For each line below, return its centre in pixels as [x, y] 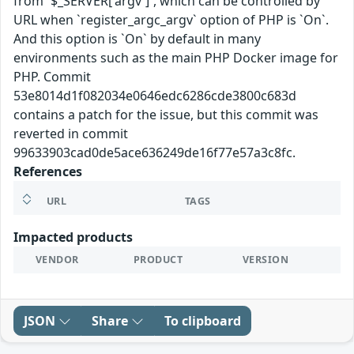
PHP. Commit [52, 76]
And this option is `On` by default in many [137, 38]
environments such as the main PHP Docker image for [176, 57]
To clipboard [203, 320]
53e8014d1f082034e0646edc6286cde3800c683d [155, 95]
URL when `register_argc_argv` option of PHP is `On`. [171, 19]
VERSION [266, 259]
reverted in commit [71, 133]
